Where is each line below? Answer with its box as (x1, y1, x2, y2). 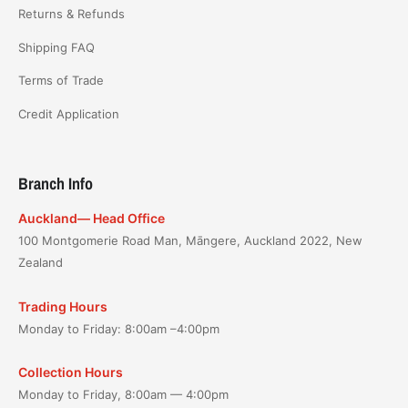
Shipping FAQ (18, 39, 95, 55)
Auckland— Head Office (18, 210, 165, 227)
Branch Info (18, 172, 93, 196)
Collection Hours (18, 364, 123, 381)
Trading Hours (18, 298, 107, 314)
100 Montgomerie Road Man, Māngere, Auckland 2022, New (18, 233, 362, 249)
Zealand (18, 255, 63, 270)
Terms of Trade (18, 73, 104, 88)
